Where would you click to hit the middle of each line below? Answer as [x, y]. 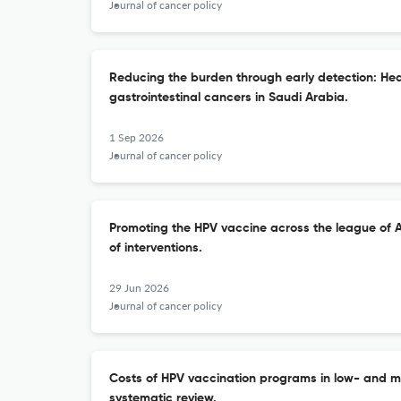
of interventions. [156, 248]
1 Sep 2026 [137, 137]
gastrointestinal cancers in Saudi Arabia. [229, 98]
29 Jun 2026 [139, 288]
